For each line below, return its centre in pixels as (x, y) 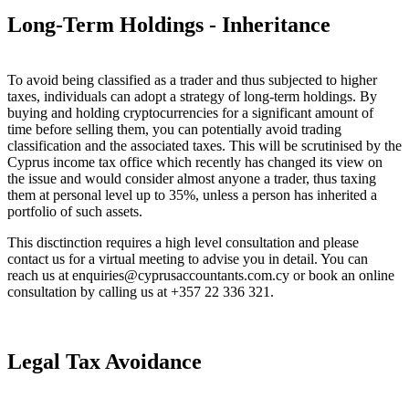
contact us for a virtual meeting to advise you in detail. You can (188, 258)
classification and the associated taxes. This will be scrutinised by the (204, 145)
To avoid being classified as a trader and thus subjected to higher (192, 79)
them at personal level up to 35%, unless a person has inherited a (192, 194)
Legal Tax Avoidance (105, 361)
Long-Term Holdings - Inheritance (169, 25)
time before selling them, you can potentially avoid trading (174, 129)
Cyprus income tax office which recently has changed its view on (195, 162)
